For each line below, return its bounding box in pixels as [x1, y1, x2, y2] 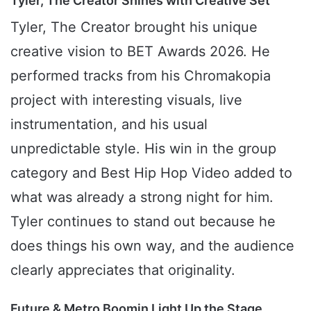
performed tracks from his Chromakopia [10, 67, 271, 85]
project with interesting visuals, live [10, 92, 242, 109]
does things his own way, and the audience [10, 237, 294, 255]
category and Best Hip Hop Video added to [10, 165, 292, 182]
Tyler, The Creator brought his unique [10, 19, 258, 36]
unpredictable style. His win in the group [10, 140, 276, 158]
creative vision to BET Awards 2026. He [10, 43, 270, 60]
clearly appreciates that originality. [10, 262, 235, 279]
